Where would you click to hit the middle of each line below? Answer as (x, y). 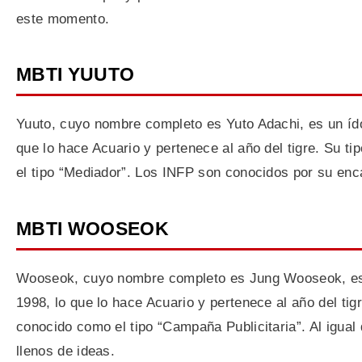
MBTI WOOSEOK (93, 228)
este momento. (63, 19)
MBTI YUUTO (76, 74)
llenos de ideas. (66, 351)
